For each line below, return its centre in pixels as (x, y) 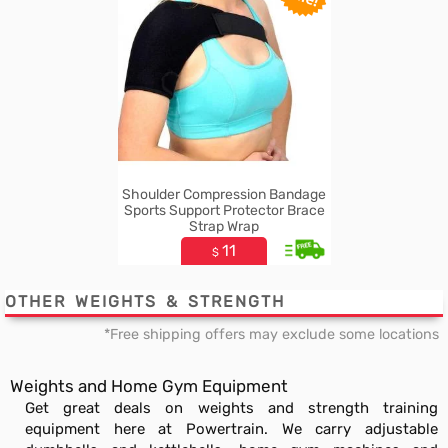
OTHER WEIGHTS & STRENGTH (145, 301)
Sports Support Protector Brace (224, 210)
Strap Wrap (224, 226)
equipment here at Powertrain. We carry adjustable (231, 429)
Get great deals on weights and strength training (231, 408)
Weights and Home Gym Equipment (149, 386)
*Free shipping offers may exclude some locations (273, 334)
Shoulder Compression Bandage (224, 194)
